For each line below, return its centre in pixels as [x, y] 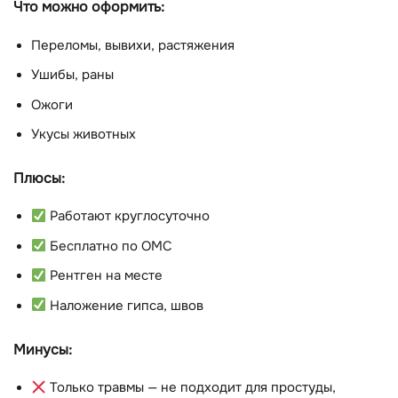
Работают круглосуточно [127, 217]
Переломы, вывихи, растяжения [133, 45]
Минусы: [43, 349]
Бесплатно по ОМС [109, 246]
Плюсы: [39, 178]
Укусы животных [84, 134]
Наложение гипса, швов [124, 306]
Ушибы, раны [72, 76]
